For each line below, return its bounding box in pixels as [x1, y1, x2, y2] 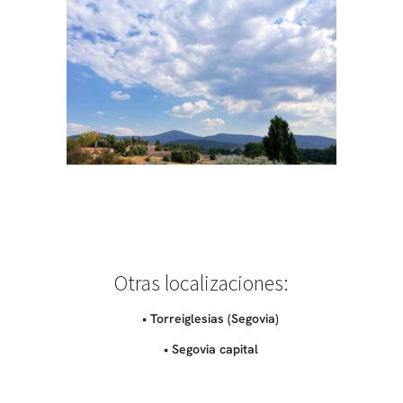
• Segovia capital [163, 341, 258, 358]
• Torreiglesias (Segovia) [142, 310, 279, 327]
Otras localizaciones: [114, 269, 289, 298]
